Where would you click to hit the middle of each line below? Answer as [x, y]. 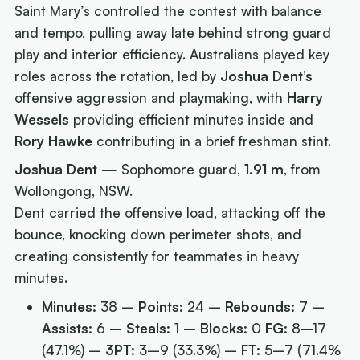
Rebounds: [260, 306]
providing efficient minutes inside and [192, 119]
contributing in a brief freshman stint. [212, 141]
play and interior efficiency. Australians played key [172, 54]
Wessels [42, 119]
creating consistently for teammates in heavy [157, 256]
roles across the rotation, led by [118, 76]
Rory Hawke [54, 141]
